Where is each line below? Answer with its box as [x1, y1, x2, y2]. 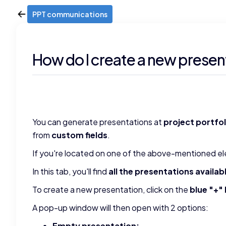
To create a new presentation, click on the [32, 184, 190, 195]
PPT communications [32, 10, 107, 19]
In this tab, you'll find [32, 166, 108, 177]
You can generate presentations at [32, 117, 163, 127]
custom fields [51, 130, 107, 140]
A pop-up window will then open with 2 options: [32, 202, 208, 213]
